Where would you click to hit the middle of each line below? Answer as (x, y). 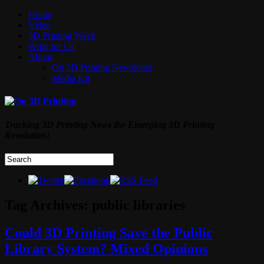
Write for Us (51, 46)
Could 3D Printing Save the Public (109, 232)
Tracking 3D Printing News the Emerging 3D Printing (110, 124)
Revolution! (27, 135)
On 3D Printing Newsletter (102, 67)
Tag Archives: (48, 205)
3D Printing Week (62, 36)
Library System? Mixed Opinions (106, 248)
